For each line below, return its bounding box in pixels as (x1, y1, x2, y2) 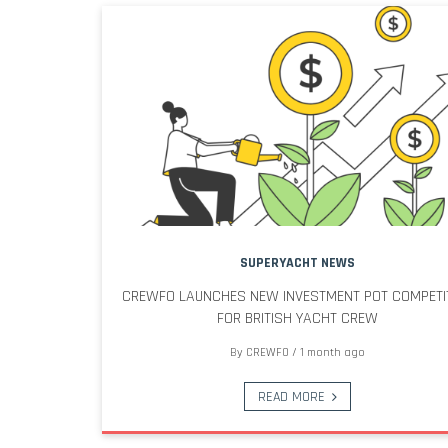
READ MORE (257, 387, 325, 406)
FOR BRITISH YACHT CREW (217, 307, 379, 329)
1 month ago (300, 344, 366, 360)
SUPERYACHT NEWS (240, 253, 356, 272)
